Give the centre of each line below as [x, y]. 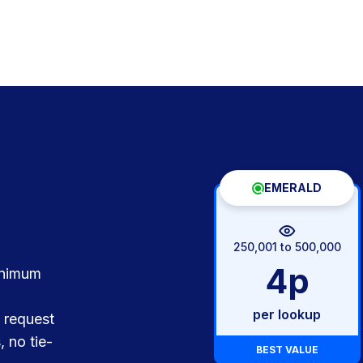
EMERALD [293, 188]
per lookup [287, 314]
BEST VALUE [287, 350]
